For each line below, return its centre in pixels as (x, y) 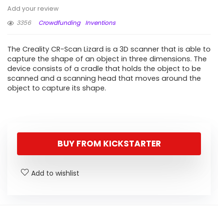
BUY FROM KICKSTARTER (109, 144)
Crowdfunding (59, 23)
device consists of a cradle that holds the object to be (104, 69)
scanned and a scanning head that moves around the (104, 78)
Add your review (33, 9)
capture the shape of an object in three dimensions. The (107, 59)
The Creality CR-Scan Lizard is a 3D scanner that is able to (109, 49)
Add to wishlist (55, 173)
